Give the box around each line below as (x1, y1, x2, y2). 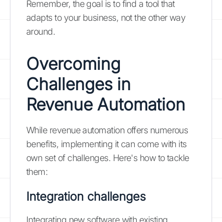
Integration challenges (26, 189, 146, 204)
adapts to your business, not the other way (26, 12, 186, 23)
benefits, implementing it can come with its (26, 138, 187, 149)
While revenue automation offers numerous (26, 124, 188, 135)
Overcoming (26, 53, 120, 74)
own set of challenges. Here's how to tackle (26, 152, 189, 163)
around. (26, 26, 55, 37)
